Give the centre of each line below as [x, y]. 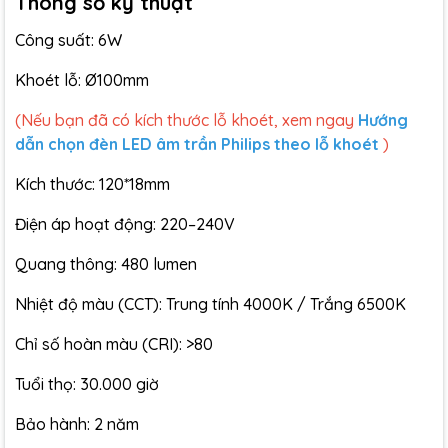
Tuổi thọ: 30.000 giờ [87, 384]
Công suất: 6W [68, 40]
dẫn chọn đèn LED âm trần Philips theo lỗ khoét [197, 144]
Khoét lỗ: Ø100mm [82, 80]
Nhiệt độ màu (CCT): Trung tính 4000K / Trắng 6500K [210, 304]
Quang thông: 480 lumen [106, 264]
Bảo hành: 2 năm [77, 424]
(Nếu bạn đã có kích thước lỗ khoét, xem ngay [186, 120]
